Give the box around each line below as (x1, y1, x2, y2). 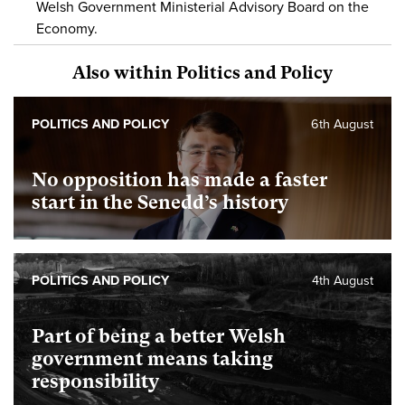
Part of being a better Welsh (32, 325, 286, 347)
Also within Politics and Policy (72, 61, 333, 83)
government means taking (32, 347, 273, 370)
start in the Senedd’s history (32, 191, 288, 213)
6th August (311, 116, 373, 132)
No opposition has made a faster (32, 168, 327, 191)
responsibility (32, 370, 159, 392)
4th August (312, 272, 373, 288)
